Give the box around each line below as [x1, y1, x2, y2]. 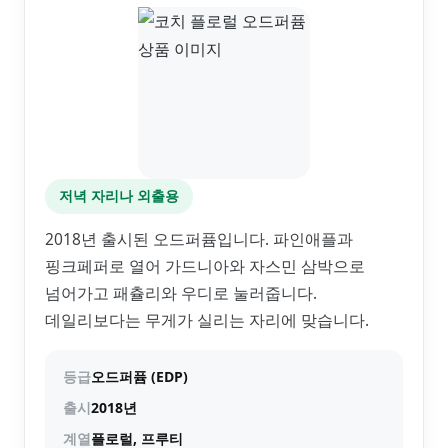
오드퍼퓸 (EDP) [91, 367, 188, 386]
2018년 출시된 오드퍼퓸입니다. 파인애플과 [45, 228, 353, 250]
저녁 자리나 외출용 [59, 187, 179, 205]
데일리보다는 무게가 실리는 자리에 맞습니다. [45, 309, 369, 331]
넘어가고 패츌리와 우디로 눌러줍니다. [45, 282, 317, 304]
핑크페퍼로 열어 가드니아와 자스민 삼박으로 [45, 255, 365, 277]
